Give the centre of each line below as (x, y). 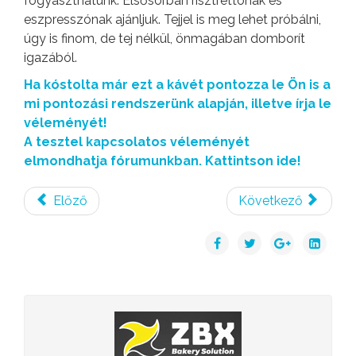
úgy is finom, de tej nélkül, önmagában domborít (164, 39)
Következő (271, 201)
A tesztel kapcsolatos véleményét (137, 142)
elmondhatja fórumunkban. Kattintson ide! (163, 161)
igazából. (50, 58)
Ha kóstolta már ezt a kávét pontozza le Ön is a (177, 85)
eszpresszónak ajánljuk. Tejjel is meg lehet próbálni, (172, 20)
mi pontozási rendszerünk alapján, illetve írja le (178, 104)
